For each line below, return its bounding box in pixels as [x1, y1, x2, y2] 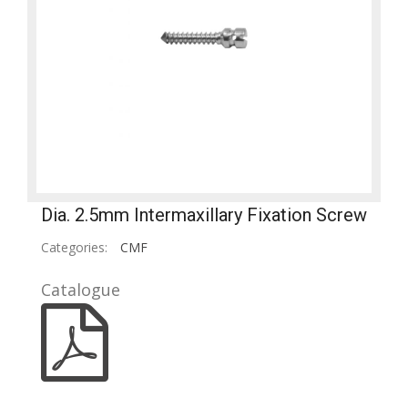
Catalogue [41, 279, 120, 301]
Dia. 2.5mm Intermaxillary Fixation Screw [41, 204, 367, 227]
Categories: [41, 239, 107, 257]
